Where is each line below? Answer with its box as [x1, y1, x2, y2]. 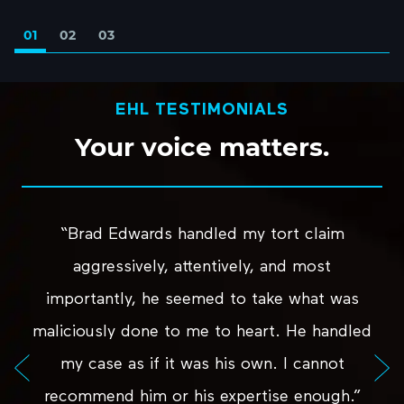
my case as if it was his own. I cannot [60, 352, 344, 372]
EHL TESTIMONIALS [115, 97, 289, 118]
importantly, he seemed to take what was [45, 287, 359, 308]
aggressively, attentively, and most [73, 254, 331, 275]
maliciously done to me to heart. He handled [32, 319, 372, 340]
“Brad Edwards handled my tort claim [60, 222, 344, 243]
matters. [212, 128, 329, 162]
